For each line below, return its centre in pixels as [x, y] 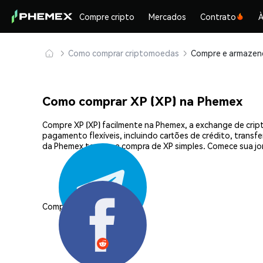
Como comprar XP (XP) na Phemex [142, 101]
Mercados [168, 16]
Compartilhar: [68, 206]
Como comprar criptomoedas [124, 53]
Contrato [218, 16]
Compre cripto [107, 16]
